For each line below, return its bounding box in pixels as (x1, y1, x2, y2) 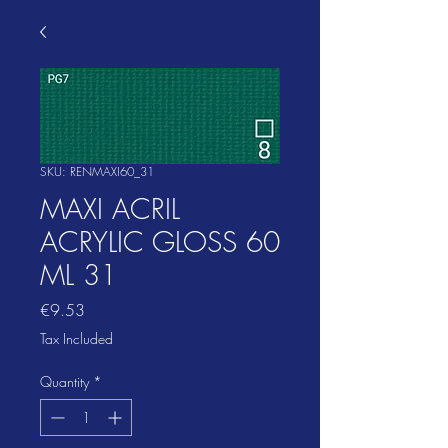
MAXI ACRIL (40, 190, 180, 227)
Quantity (40, 372, 89, 391)
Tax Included (40, 329, 113, 348)
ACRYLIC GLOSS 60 (40, 223, 280, 260)
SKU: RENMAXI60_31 (40, 163, 154, 180)
